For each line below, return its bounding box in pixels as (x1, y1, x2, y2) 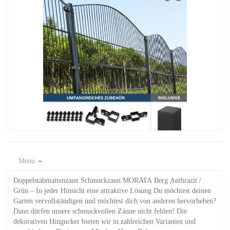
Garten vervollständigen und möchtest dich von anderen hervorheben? (13, 197, 216, 205)
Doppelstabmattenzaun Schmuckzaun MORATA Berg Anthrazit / (13, 177, 201, 184)
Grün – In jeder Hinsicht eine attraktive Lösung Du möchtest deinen (13, 187, 211, 195)
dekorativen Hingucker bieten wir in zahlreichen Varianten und (13, 218, 196, 225)
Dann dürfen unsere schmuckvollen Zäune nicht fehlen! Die (13, 207, 187, 215)
